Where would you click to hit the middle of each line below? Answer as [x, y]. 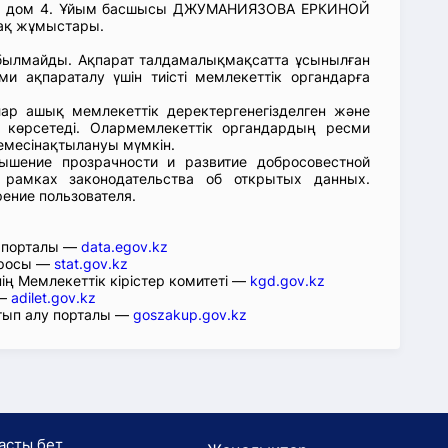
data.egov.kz [124, 246]
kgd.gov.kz [287, 280]
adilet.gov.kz [53, 297]
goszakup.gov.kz [190, 314]
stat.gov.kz [91, 263]
